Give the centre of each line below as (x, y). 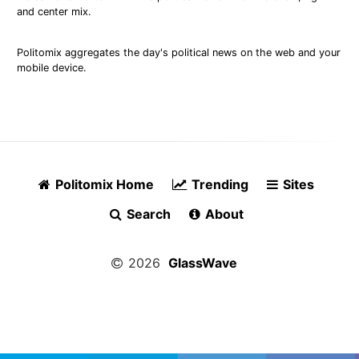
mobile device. (52, 67)
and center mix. (54, 11)
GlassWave (203, 263)
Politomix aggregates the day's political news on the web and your (179, 52)
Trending (218, 185)
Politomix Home (103, 185)
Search (147, 214)
